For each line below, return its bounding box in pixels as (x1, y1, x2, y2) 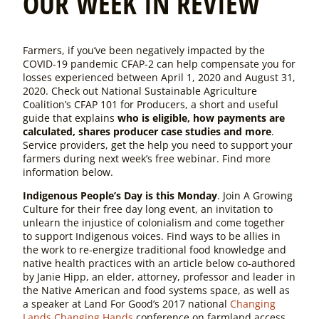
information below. (23, 164, 113, 179)
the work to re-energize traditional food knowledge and (23, 243, 286, 257)
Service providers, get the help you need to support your (23, 137, 293, 152)
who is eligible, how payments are (117, 110, 285, 125)
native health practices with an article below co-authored (23, 256, 296, 271)
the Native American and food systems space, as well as (23, 283, 290, 298)
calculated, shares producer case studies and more (23, 124, 271, 138)
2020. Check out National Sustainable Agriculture (23, 83, 257, 98)
